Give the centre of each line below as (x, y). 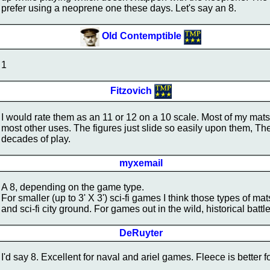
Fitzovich (131, 90)
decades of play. (36, 139)
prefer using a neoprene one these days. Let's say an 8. (119, 8)
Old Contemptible (142, 36)
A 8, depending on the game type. (73, 187)
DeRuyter (141, 233)
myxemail (141, 163)
